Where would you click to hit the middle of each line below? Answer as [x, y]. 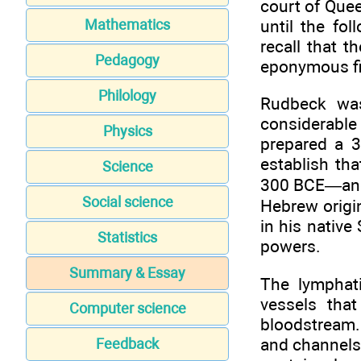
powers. [290, 247]
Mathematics [127, 25]
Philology [127, 96]
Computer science [127, 309]
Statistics [127, 238]
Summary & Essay [127, 273]
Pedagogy [127, 60]
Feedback [127, 344]
